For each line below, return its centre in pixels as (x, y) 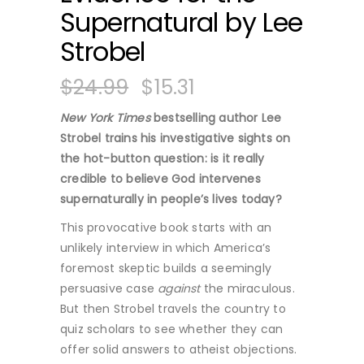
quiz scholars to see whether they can (172, 329)
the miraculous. (247, 288)
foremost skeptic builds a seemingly (166, 268)
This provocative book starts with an (166, 227)
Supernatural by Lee (182, 22)
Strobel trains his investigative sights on (175, 138)
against (179, 288)
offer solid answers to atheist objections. (179, 349)
